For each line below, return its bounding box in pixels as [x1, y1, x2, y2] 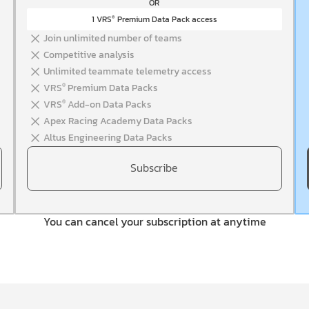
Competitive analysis [43, 48, 135, 62]
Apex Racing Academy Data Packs [43, 114, 193, 128]
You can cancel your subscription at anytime [43, 213, 266, 230]
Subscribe [130, 159, 179, 176]
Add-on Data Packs [66, 97, 152, 112]
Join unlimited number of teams [43, 31, 183, 46]
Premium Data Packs [66, 81, 159, 95]
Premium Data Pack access [114, 13, 217, 26]
